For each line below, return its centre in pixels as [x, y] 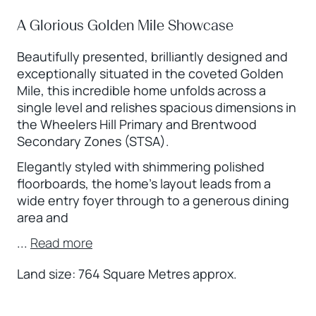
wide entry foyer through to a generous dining [153, 200]
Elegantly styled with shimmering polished [141, 166]
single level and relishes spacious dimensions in [157, 107]
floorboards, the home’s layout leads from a [144, 183]
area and [43, 217]
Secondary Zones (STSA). [93, 141]
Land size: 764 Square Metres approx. [127, 273]
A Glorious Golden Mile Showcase [125, 25]
